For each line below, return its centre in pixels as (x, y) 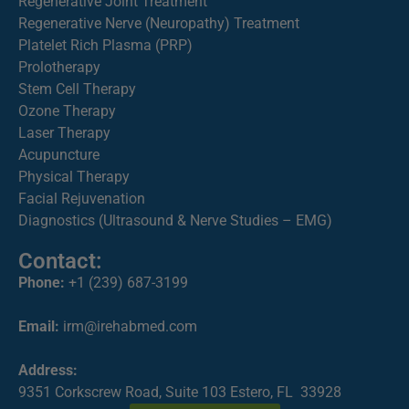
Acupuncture (59, 154)
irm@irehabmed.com (130, 326)
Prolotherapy (59, 67)
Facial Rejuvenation (82, 198)
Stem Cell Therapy (77, 89)
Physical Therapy (74, 176)
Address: (48, 370)
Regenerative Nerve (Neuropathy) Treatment (159, 23)
